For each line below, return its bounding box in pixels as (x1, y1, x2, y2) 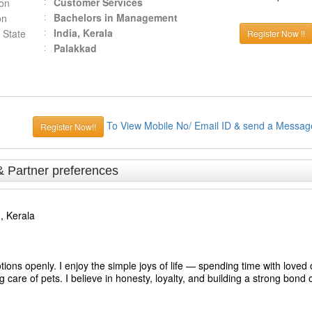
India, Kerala (53, 26, 113, 40)
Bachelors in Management (53, 10, 178, 24)
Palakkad (53, 41, 97, 55)
